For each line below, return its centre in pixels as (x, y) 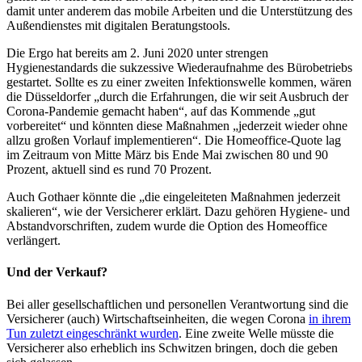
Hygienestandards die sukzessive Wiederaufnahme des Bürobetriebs (179, 67)
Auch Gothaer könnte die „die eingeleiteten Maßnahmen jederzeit (173, 196)
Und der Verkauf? (57, 272)
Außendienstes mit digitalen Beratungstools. (118, 25)
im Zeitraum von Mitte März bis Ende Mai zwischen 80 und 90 (167, 154)
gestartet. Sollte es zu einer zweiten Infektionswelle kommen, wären (179, 82)
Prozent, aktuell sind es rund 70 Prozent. (109, 169)
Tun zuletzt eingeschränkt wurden (93, 333)
